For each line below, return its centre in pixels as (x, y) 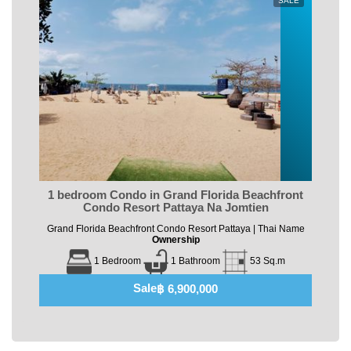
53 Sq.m (267, 261)
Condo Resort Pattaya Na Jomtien (175, 207)
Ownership (175, 239)
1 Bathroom (195, 261)
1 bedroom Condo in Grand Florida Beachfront (175, 194)
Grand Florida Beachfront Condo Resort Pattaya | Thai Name (175, 228)
